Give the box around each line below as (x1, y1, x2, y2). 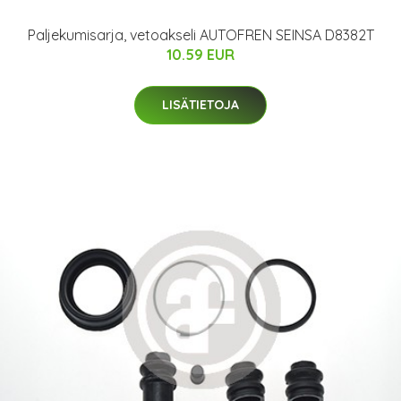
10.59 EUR (166, 45, 235, 64)
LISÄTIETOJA (162, 96, 239, 113)
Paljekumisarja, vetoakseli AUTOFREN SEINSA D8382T (27, 25, 374, 44)
